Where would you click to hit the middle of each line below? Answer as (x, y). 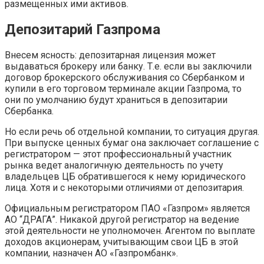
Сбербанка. (29, 111)
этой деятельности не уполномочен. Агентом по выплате (130, 230)
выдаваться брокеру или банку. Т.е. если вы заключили (128, 66)
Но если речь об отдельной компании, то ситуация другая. (132, 131)
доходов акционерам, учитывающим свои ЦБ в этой (121, 242)
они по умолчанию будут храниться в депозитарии (116, 100)
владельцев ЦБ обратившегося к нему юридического (125, 176)
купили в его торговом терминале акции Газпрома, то (123, 88)
